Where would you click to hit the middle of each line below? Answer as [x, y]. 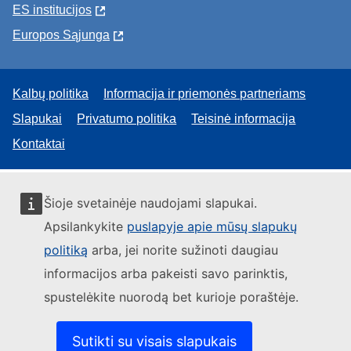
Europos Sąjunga [61, 35]
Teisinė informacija [244, 118]
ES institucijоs [52, 10]
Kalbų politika [51, 93]
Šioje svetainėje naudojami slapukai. [150, 203]
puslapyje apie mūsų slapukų [212, 226]
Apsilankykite [85, 226]
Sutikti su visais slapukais [154, 341]
